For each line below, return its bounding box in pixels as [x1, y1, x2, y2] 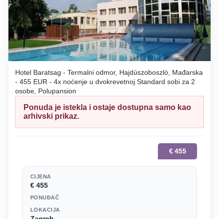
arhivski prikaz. [23, 111, 79, 120]
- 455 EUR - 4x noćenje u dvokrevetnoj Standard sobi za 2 [15, 77, 195, 86]
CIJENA [30, 173, 51, 179]
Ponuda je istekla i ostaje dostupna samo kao [23, 103, 191, 111]
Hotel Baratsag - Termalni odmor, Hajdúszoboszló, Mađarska [15, 68, 203, 76]
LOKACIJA [30, 206, 60, 213]
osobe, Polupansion [15, 87, 76, 95]
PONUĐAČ [30, 194, 60, 200]
